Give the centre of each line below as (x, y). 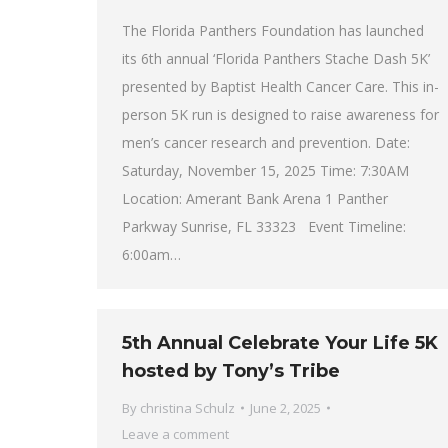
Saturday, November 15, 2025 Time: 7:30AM (265, 171)
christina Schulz (187, 408)
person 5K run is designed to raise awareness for (280, 115)
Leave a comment (175, 434)
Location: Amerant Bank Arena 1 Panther (255, 199)
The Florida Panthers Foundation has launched (273, 31)
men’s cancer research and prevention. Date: (266, 143)
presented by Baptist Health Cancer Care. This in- (280, 87)
